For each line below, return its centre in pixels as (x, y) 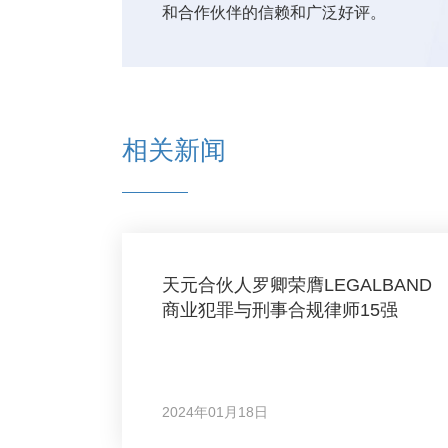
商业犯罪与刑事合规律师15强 (280, 310)
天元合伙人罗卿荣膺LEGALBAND (297, 285)
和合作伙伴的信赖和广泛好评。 (274, 12)
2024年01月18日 (215, 412)
